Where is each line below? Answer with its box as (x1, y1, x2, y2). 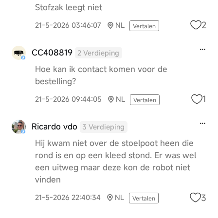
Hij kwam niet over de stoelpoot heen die (35, 138, 194, 149)
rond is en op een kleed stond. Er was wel (35, 150, 196, 161)
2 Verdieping (77, 48, 120, 58)
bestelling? (35, 76, 76, 87)
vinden (35, 174, 61, 185)
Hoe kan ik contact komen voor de (35, 64, 167, 75)
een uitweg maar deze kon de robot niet (35, 162, 190, 173)
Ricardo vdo (31, 121, 77, 132)
